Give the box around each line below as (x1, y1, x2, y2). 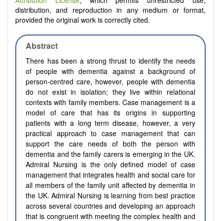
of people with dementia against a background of (26, 66, 195, 76)
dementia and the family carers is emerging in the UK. (26, 149, 195, 159)
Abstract (26, 40, 58, 52)
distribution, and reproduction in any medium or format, (15, 5, 206, 15)
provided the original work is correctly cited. (15, 15, 150, 25)
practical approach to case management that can (26, 128, 195, 139)
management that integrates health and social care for (26, 170, 195, 180)
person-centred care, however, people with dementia (26, 76, 195, 87)
